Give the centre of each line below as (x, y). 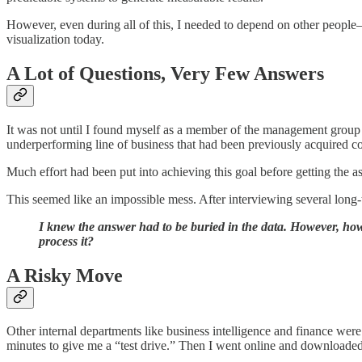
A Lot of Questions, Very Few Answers (165, 73)
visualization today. (55, 39)
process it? (66, 241)
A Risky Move (65, 275)
